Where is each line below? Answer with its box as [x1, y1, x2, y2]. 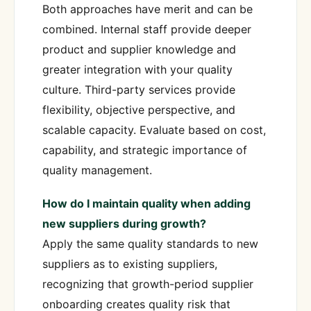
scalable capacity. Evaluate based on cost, [42, 123, 266, 137]
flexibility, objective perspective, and [42, 103, 235, 117]
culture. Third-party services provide [42, 83, 235, 97]
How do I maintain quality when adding [42, 196, 251, 211]
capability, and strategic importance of [42, 143, 247, 158]
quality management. [42, 163, 152, 178]
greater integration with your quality [42, 62, 233, 77]
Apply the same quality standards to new [42, 237, 258, 251]
